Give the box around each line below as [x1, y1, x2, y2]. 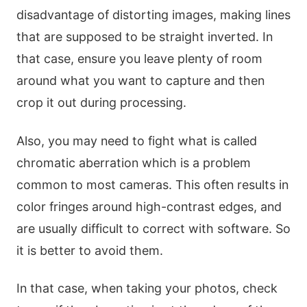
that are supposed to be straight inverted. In [16, 29, 273, 45]
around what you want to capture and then [16, 73, 265, 88]
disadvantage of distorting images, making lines [16, 8, 291, 23]
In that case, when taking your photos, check [16, 281, 278, 296]
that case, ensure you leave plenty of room [16, 51, 262, 66]
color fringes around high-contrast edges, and [16, 199, 282, 214]
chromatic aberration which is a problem [16, 155, 251, 170]
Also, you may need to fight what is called [16, 133, 257, 148]
